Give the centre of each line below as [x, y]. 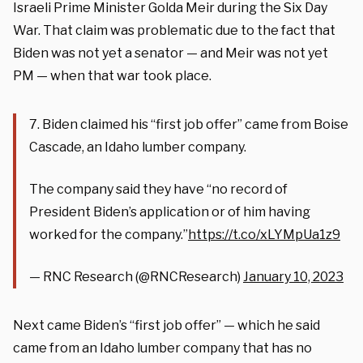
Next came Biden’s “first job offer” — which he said [167, 325]
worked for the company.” [109, 234]
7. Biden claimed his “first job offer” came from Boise [189, 124]
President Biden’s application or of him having [170, 211]
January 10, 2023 [293, 276]
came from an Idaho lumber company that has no [162, 348]
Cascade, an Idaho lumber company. [138, 147]
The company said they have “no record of [158, 189]
